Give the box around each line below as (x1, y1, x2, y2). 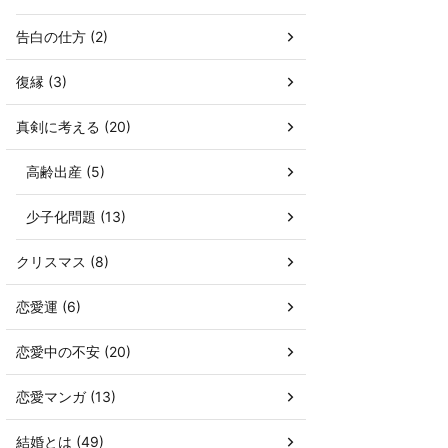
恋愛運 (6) (16, 298, 81, 315)
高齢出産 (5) (26, 163, 105, 180)
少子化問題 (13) (26, 208, 126, 225)
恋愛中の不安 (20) (16, 343, 131, 360)
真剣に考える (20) (16, 118, 131, 135)
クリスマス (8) (16, 253, 109, 270)
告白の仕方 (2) (16, 28, 108, 45)
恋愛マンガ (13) (16, 388, 116, 405)
